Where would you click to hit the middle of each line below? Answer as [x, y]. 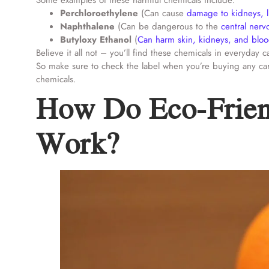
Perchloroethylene [99, 13]
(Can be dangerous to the [168, 26]
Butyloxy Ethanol [96, 40]
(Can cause [162, 13]
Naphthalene [87, 26]
